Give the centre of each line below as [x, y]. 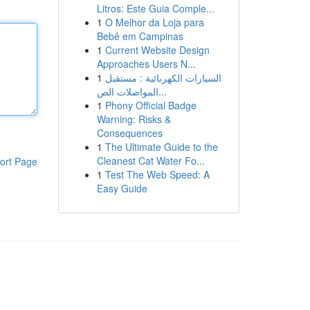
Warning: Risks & [134, 119]
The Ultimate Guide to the [161, 147]
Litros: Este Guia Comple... [155, 8]
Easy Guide [122, 188]
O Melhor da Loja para [154, 22]
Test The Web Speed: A [157, 174]
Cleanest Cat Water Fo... [151, 161]
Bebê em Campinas [140, 36]
